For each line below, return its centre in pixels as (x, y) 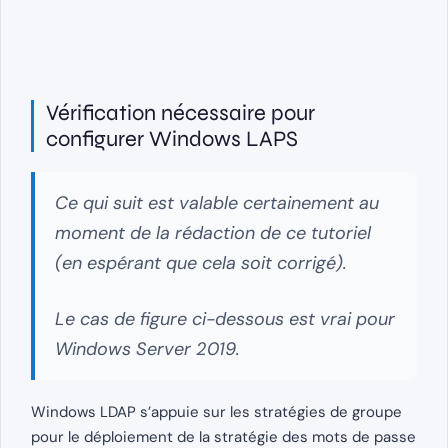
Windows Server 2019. (147, 348)
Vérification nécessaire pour (180, 113)
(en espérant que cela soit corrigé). (201, 263)
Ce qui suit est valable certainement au (217, 203)
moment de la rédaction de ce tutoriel (213, 233)
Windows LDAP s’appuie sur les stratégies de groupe (216, 411)
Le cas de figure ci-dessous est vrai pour (225, 318)
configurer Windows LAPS (172, 139)
